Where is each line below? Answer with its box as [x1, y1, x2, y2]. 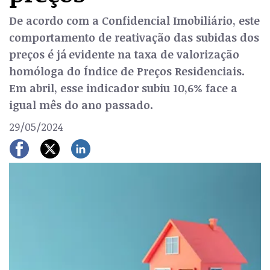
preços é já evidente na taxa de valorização [9, 47, 239, 61]
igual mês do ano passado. [9, 98, 153, 112]
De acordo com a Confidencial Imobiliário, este [9, 13, 260, 28]
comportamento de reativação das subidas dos [9, 30, 259, 45]
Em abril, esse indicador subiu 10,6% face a [9, 81, 237, 95]
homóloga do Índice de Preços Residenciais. [9, 64, 245, 78]
